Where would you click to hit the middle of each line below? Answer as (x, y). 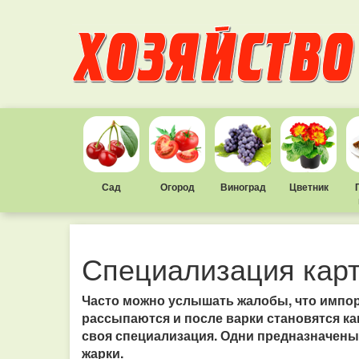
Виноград (243, 187)
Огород (177, 187)
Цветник (309, 187)
